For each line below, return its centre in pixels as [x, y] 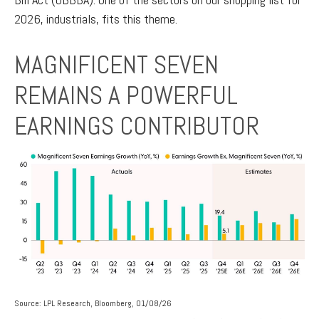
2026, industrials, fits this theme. [96, 19]
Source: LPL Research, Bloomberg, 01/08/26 [93, 303]
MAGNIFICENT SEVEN [116, 65]
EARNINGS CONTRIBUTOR [137, 126]
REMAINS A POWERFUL [126, 96]
